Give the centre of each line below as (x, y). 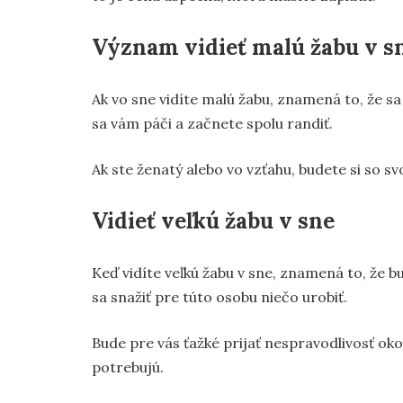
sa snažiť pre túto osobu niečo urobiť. (219, 297)
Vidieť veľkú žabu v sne (213, 221)
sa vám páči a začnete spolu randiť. (212, 123)
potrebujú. (128, 367)
